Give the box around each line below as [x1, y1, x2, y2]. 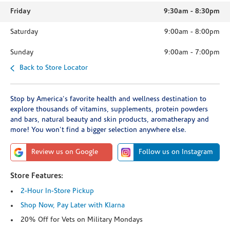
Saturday [10, 28, 38, 36]
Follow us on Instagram [139, 148, 213, 156]
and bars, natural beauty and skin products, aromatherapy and [10, 116, 209, 124]
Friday [10, 8, 31, 15]
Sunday [10, 49, 33, 56]
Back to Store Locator [20, 64, 88, 72]
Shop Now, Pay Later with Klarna [21, 202, 125, 209]
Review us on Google [31, 148, 98, 156]
